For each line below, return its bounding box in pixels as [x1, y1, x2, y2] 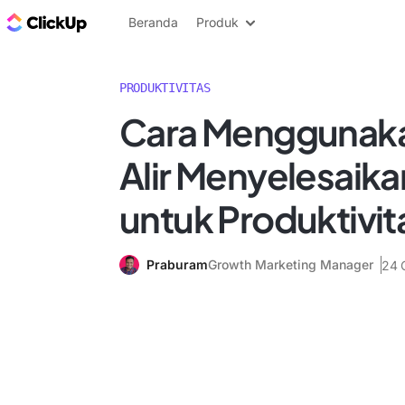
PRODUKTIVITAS [119, 80, 211, 95]
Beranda [128, 14, 178, 30]
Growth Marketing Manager [208, 257, 373, 272]
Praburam [146, 257, 208, 272]
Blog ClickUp [90, 12, 182, 32]
